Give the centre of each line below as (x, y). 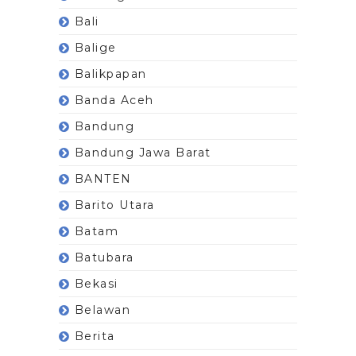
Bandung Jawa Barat (143, 152)
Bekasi (96, 283)
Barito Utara (114, 205)
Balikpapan (110, 74)
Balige (95, 47)
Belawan (103, 310)
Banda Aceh (114, 100)
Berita (95, 336)
